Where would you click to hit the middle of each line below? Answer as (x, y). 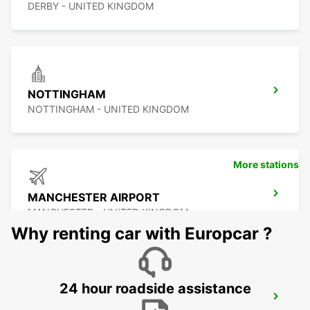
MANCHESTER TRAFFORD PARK (116, 301)
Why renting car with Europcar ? (142, 234)
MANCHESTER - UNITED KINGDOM (108, 212)
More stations (266, 165)
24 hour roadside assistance (155, 289)
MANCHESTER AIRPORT (94, 198)
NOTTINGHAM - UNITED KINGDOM (108, 109)
